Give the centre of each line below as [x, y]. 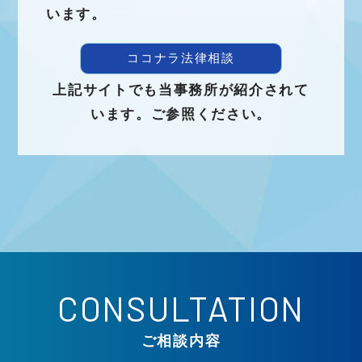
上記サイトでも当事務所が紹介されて [181, 90]
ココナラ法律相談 [181, 59]
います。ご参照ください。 [181, 114]
